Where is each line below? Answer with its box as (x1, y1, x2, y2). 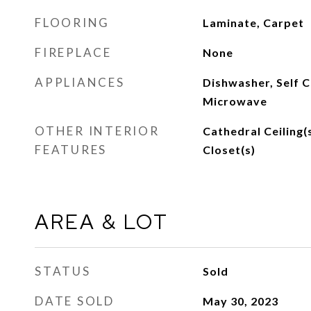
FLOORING (35, 15, 110, 30)
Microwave (202, 94, 267, 108)
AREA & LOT (35, 208, 169, 235)
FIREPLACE (35, 45, 112, 60)
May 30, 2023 (202, 294, 278, 308)
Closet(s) (202, 143, 255, 156)
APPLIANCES (35, 75, 125, 90)
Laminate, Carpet (202, 16, 304, 29)
